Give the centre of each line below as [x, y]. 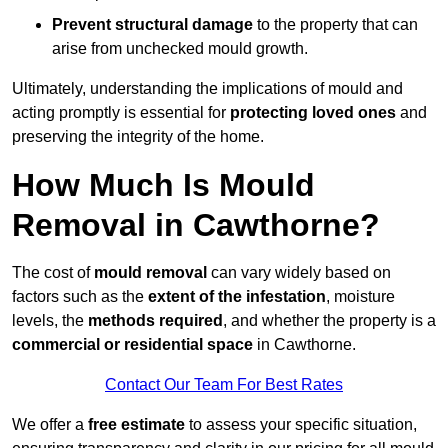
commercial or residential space [132, 345]
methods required [155, 321]
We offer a [50, 425]
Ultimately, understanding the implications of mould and [207, 89]
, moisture [360, 297]
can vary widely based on [299, 273]
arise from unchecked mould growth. [180, 49]
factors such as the [80, 297]
